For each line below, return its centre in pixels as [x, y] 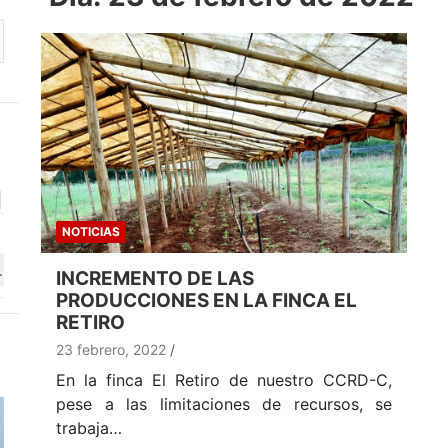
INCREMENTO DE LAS [155, 278]
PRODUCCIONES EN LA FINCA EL [206, 300]
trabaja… [89, 427]
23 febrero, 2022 [111, 349]
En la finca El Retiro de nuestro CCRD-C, [224, 379]
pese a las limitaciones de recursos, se [224, 403]
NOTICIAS [91, 231]
